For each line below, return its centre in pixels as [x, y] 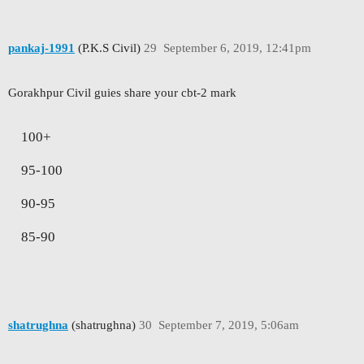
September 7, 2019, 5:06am [228, 325]
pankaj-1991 [41, 48]
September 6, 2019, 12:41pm [237, 48]
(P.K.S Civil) [108, 48]
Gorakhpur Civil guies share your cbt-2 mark [122, 92]
